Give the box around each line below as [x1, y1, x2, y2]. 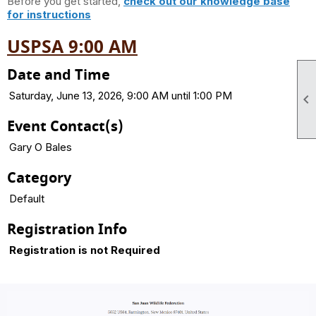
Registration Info [7, 219, 127, 240]
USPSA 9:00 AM [7, 33, 138, 60]
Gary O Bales [9, 140, 72, 154]
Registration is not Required [9, 243, 160, 257]
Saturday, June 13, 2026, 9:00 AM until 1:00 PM [9, 88, 232, 102]
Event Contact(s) [7, 116, 123, 137]
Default [9, 191, 44, 205]
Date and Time [7, 64, 110, 85]
